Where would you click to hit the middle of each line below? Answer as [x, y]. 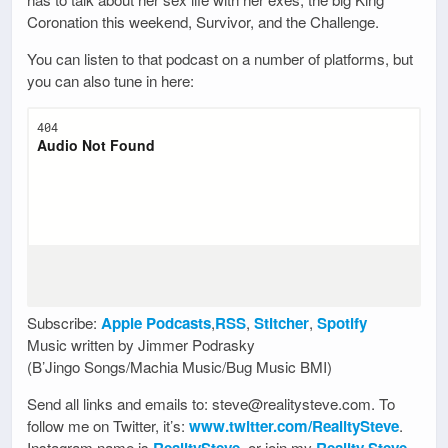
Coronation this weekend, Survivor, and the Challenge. [203, 21]
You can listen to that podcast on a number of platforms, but [220, 58]
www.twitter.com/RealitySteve [294, 426]
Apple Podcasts [156, 322]
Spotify [342, 322]
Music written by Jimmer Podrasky [141, 344]
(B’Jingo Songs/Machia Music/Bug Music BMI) [179, 366]
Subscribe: [64, 322]
